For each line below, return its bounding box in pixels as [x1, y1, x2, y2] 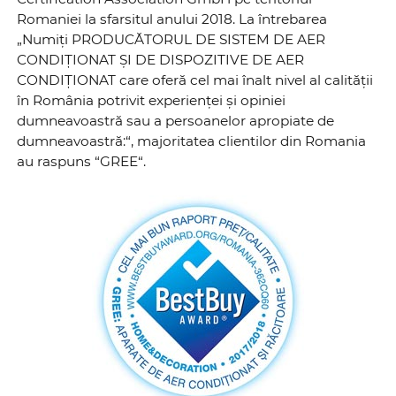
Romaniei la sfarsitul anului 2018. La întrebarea [17, 10, 328, 27]
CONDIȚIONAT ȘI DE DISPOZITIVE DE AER [17, 50, 305, 68]
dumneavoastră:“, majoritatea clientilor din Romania [17, 132, 367, 149]
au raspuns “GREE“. [17, 152, 147, 170]
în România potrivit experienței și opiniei [17, 91, 286, 109]
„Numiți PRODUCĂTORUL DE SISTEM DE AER [17, 30, 326, 48]
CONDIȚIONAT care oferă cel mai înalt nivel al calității [17, 71, 374, 88]
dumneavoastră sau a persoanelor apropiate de [17, 111, 335, 129]
